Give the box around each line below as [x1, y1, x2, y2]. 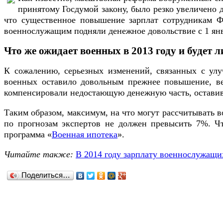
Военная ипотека [52, 129, 117, 140]
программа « [4, 129, 52, 140]
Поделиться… [21, 171, 70, 180]
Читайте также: [4, 149, 73, 160]
